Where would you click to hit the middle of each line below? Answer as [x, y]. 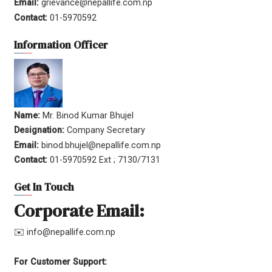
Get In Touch [44, 187]
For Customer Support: [60, 262]
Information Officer [61, 45]
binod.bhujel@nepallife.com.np [101, 145]
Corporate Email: [79, 211]
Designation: [40, 131]
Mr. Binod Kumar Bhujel [92, 116]
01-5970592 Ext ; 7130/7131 [105, 160]
